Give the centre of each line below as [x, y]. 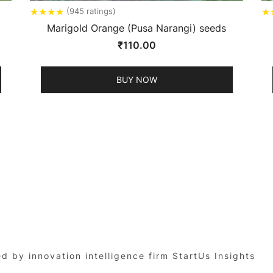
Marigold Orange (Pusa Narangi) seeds [136, 28]
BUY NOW [136, 79]
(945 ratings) [91, 11]
